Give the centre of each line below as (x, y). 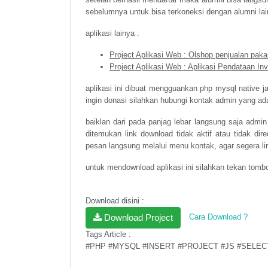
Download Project (137, 217)
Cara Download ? (218, 217)
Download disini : (115, 200)
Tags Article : (108, 234)
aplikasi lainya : (112, 33)
